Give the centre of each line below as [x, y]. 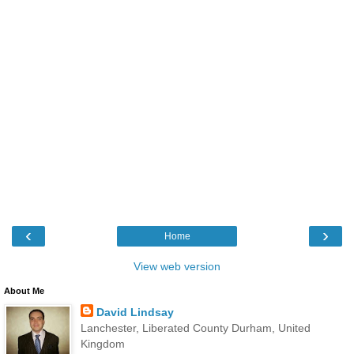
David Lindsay [135, 312]
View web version [177, 266]
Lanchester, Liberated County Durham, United [195, 328]
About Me [24, 290]
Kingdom [102, 343]
